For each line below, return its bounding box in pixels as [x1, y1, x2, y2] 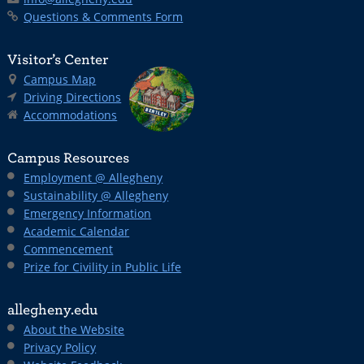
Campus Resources [7, 149, 130, 166]
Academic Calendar [24, 223, 130, 239]
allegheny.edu [7, 301, 98, 318]
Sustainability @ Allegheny [24, 188, 169, 203]
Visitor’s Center [7, 51, 109, 67]
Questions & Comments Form [24, 9, 184, 24]
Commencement [24, 241, 114, 257]
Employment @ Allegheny [24, 170, 163, 185]
